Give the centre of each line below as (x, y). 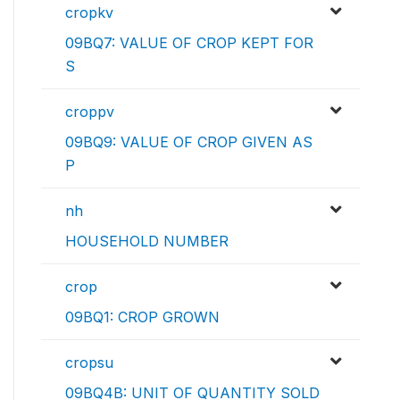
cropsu (89, 363)
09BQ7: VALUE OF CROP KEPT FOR (189, 43)
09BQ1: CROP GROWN (142, 317)
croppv (90, 112)
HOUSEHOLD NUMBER (147, 242)
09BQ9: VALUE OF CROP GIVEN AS (189, 142)
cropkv (89, 13)
